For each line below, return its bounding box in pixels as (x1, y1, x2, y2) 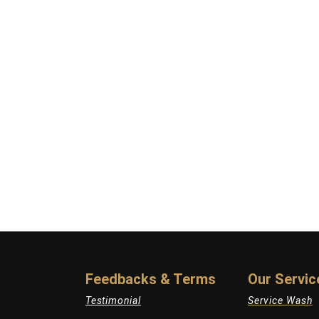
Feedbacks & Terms (85, 271, 216, 288)
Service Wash (248, 295, 313, 307)
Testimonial (85, 295, 141, 307)
